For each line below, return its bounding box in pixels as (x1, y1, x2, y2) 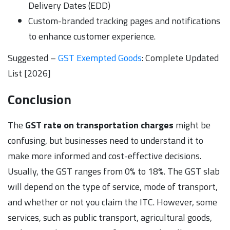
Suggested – (8, 50, 58, 65)
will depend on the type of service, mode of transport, (8, 179, 218, 194)
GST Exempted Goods (58, 50, 142, 65)
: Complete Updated (142, 50, 219, 65)
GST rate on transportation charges (25, 118, 174, 132)
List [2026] (8, 66, 51, 80)
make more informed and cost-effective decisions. (8, 148, 201, 163)
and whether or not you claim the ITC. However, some (8, 195, 217, 209)
